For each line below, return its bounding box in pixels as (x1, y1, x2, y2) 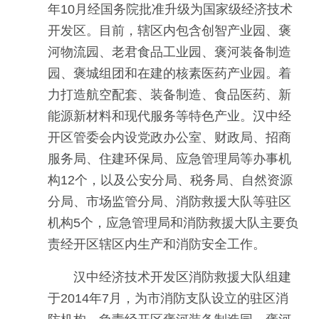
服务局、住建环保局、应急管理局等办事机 (48, 152, 291, 166)
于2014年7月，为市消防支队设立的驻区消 (48, 291, 288, 305)
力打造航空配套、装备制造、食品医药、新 (48, 88, 291, 102)
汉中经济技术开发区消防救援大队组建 (73, 270, 291, 284)
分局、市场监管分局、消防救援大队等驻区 (48, 194, 291, 209)
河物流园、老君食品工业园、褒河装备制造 (48, 45, 291, 59)
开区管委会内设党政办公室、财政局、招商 (48, 130, 291, 145)
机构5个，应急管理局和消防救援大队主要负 (48, 216, 298, 230)
